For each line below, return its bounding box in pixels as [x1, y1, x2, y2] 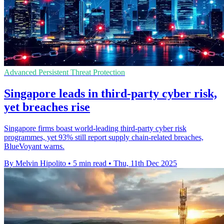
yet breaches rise [4, 100, 90, 113]
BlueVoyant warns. [4, 141, 64, 150]
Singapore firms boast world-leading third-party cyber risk [4, 123, 186, 132]
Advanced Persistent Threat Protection [4, 67, 125, 76]
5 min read [73, 158, 106, 167]
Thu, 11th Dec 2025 [113, 158, 177, 167]
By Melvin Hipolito [4, 158, 66, 167]
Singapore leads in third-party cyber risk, [4, 86, 217, 100]
